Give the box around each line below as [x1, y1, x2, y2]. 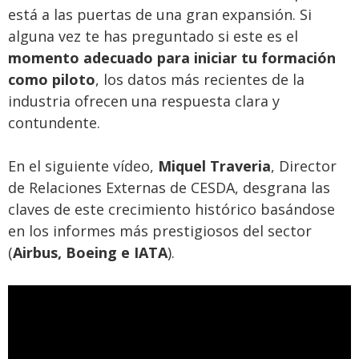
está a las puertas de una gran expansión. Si [8, 4, 312, 24]
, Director [271, 155, 337, 175]
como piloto [8, 69, 95, 89]
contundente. [8, 112, 100, 132]
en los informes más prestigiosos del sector [8, 220, 312, 240]
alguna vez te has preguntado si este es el [8, 26, 298, 46]
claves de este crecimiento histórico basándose [8, 199, 335, 219]
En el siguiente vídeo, [8, 155, 158, 175]
